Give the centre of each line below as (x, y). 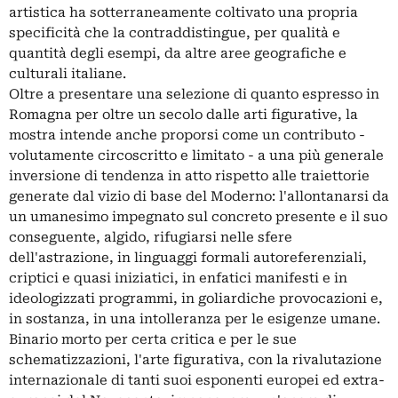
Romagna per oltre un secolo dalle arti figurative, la (183, 114)
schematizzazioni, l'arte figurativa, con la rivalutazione (195, 359)
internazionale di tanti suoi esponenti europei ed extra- (197, 380)
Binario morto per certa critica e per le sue (153, 339)
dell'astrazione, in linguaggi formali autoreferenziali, (188, 257)
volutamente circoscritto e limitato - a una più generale (196, 155)
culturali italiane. (68, 73)
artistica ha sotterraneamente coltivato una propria (183, 12)
